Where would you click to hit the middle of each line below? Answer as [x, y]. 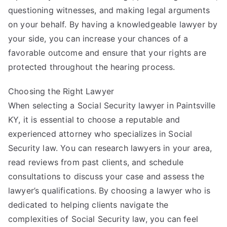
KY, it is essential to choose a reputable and [94, 119]
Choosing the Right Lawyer [61, 91]
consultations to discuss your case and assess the [106, 176]
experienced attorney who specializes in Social [100, 134]
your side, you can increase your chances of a [98, 38]
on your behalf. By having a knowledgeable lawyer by [113, 24]
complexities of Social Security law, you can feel [103, 219]
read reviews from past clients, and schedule [96, 162]
